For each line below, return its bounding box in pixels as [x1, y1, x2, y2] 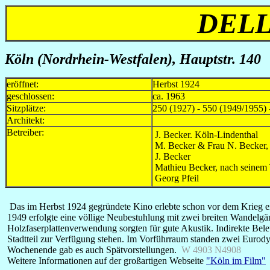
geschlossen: [7, 91, 54, 101]
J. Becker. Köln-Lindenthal [155, 130, 258, 140]
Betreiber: [7, 127, 44, 137]
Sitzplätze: [7, 103, 46, 113]
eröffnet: [7, 79, 39, 89]
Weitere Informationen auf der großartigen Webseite [7, 256, 206, 266]
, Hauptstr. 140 [172, 51, 261, 67]
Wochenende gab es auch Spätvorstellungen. [7, 245, 177, 255]
